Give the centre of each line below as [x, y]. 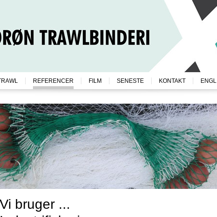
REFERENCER [53, 81]
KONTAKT [172, 81]
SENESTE [130, 81]
